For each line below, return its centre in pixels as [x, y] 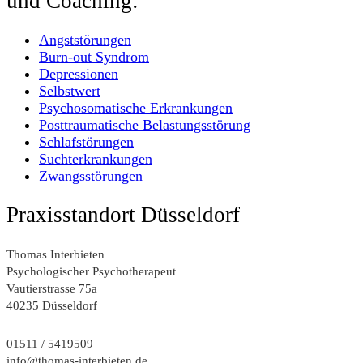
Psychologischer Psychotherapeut [91, 271]
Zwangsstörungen [91, 175]
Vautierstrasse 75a [52, 288]
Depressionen [79, 73]
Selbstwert [70, 90]
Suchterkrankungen [96, 158]
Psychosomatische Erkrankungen [136, 107]
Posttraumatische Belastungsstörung [145, 124]
